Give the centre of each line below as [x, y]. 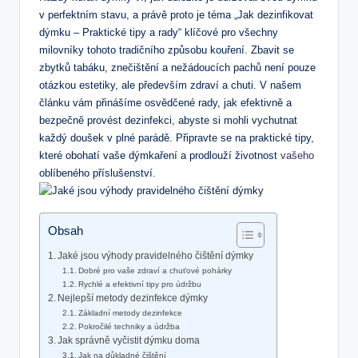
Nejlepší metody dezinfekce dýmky [133, 298]
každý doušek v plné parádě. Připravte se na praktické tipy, [177, 138]
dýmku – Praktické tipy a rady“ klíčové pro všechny [159, 33]
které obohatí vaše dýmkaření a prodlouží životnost [160, 156]
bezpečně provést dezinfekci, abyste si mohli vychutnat [168, 121]
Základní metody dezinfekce [131, 313]
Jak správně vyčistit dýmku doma [129, 341]
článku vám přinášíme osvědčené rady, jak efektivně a [165, 103]
